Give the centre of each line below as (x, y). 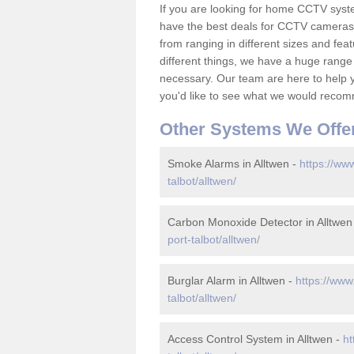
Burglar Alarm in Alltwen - (232, 281)
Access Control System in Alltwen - (255, 339)
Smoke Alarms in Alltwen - (233, 164)
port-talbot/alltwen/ (214, 239)
